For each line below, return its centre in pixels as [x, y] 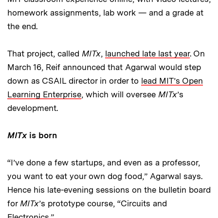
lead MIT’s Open [172, 81]
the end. [22, 27]
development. [33, 108]
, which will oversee [120, 95]
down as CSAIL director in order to [74, 81]
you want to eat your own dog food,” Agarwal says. [105, 176]
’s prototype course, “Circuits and [103, 204]
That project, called [45, 54]
